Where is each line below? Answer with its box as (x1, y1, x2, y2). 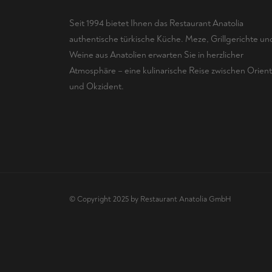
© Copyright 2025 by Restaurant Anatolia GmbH (69, 194, 231, 204)
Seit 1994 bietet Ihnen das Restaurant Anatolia (69, 18, 243, 29)
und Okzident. (69, 81, 124, 92)
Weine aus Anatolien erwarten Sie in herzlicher (69, 49, 243, 61)
